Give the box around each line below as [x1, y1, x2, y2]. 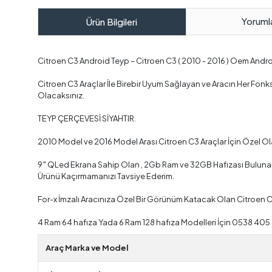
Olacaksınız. [38, 90, 84, 100]
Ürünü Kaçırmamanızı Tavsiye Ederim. [38, 171, 174, 181]
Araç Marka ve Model [46, 242, 129, 253]
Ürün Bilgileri [86, 15, 138, 27]
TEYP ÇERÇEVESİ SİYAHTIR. [38, 113, 136, 123]
